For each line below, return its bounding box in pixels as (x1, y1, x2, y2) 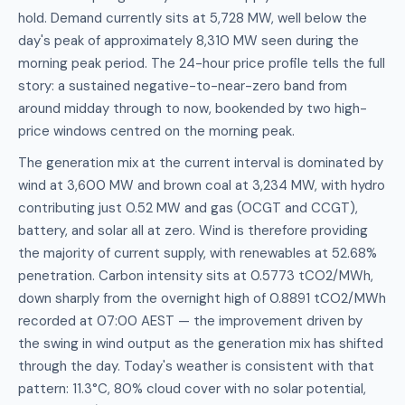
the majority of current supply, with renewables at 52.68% (18, 244, 377, 262)
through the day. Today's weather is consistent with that (18, 357, 374, 375)
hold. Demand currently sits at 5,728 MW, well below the (18, 9, 367, 27)
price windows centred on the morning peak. (18, 122, 295, 140)
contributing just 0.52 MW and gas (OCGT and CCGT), (18, 199, 358, 217)
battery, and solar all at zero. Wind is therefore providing (18, 221, 368, 240)
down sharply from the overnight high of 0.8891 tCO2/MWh (18, 289, 386, 307)
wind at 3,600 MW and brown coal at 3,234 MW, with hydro (18, 176, 385, 194)
